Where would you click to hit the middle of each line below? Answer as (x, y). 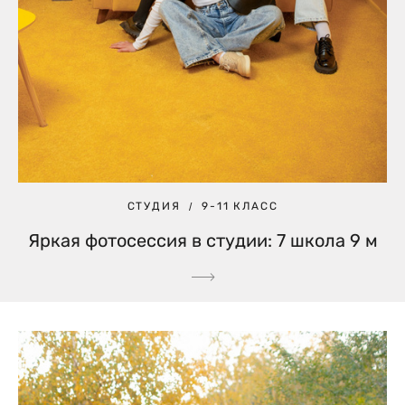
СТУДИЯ (154, 207)
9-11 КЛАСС (240, 207)
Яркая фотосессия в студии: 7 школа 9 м (202, 241)
